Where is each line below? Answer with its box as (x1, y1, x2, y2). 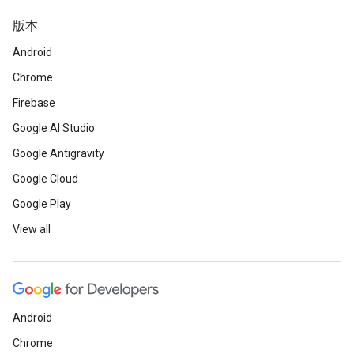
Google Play (13, 198, 71, 210)
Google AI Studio (13, 122, 95, 134)
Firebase (13, 96, 55, 109)
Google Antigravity (13, 147, 104, 160)
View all (13, 223, 51, 235)
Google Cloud (13, 172, 78, 185)
